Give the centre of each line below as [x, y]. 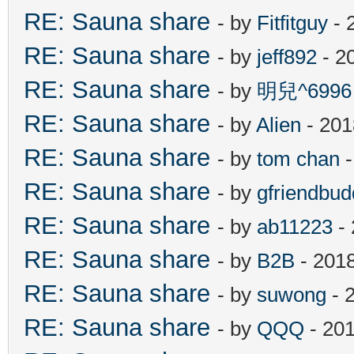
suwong [292, 294]
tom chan [298, 158]
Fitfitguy [292, 23]
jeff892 [287, 56]
